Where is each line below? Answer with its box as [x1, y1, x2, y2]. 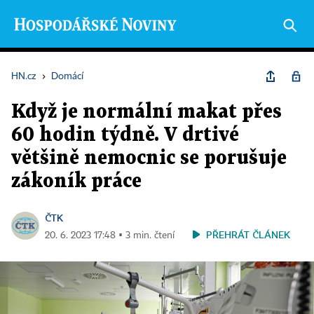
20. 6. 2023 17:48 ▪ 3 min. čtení [45, 231, 175, 240]
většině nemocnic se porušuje [11, 149, 287, 168]
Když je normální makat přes [11, 103, 282, 121]
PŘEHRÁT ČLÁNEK [206, 228, 290, 240]
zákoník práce [11, 172, 142, 191]
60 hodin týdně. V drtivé [11, 126, 239, 144]
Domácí [51, 71, 83, 81]
